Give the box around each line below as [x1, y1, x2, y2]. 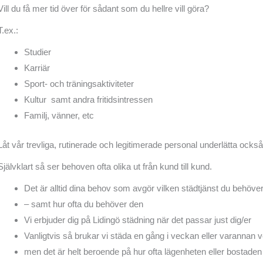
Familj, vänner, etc [24, 110, 94, 121]
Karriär [24, 63, 50, 73]
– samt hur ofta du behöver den [24, 198, 143, 209]
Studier [24, 47, 51, 58]
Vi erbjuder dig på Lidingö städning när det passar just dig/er [24, 214, 251, 225]
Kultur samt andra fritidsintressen [24, 95, 153, 105]
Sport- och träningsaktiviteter [24, 79, 134, 89]
